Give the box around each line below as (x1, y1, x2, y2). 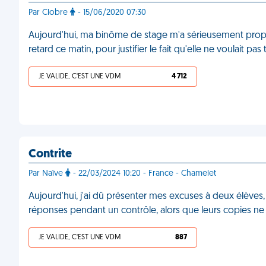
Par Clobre (28, 8, 70, 17)
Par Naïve (28, 169, 65, 178)
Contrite (28, 148, 72, 160)
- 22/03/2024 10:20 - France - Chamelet (71, 169, 216, 178)
